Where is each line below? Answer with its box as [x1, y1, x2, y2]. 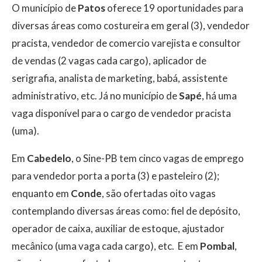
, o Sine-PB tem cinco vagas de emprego [71, 152, 244, 165]
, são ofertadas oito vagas [102, 187, 216, 200]
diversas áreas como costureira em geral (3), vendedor [12, 19, 250, 32]
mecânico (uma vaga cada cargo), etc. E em [12, 240, 200, 253]
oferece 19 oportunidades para [105, 2, 243, 15]
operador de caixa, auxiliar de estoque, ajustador [12, 222, 225, 235]
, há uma [202, 89, 237, 102]
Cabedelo [27, 152, 71, 165]
